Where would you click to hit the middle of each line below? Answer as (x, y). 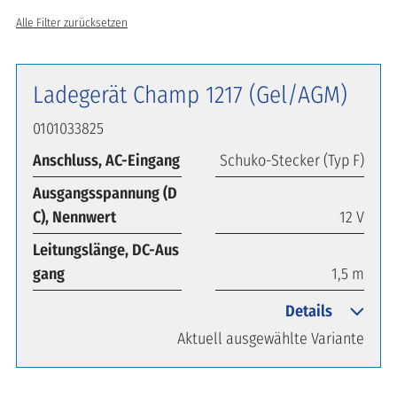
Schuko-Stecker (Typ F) (292, 160)
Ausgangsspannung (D (105, 193)
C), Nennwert (74, 217)
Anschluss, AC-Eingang (106, 160)
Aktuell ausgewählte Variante (271, 338)
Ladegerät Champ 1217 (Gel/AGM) (190, 94)
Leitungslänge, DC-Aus (106, 249)
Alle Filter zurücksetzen (72, 22)
